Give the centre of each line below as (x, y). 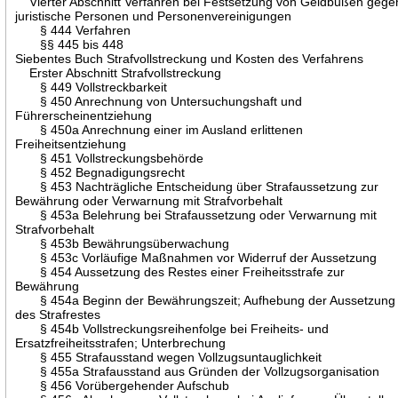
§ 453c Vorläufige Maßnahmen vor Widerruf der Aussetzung (196, 257)
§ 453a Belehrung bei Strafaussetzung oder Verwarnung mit (196, 215)
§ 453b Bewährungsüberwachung (123, 243)
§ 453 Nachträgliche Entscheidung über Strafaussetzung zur (197, 186)
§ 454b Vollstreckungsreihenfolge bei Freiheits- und (172, 328)
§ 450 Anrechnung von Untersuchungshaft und (159, 101)
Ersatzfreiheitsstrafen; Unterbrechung (121, 342)
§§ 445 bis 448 (70, 44)
